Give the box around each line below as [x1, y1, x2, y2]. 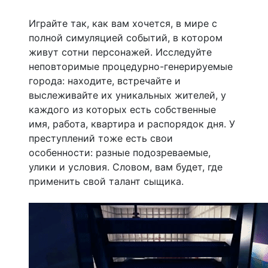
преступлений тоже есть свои [29, 132, 173, 144]
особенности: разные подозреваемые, [29, 146, 211, 159]
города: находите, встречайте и [29, 74, 181, 87]
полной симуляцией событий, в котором [29, 31, 223, 44]
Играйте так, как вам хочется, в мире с [29, 17, 217, 29]
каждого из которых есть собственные [29, 103, 216, 115]
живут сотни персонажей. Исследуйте [29, 45, 212, 58]
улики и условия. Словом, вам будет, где [29, 160, 223, 173]
